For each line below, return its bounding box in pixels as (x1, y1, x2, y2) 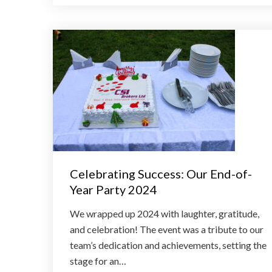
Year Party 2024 (70, 182, 157, 197)
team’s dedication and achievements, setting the (70, 239, 267, 251)
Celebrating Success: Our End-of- (70, 166, 252, 181)
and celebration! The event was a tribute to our (70, 223, 263, 235)
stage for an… (70, 255, 126, 267)
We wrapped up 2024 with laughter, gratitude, (70, 208, 259, 219)
